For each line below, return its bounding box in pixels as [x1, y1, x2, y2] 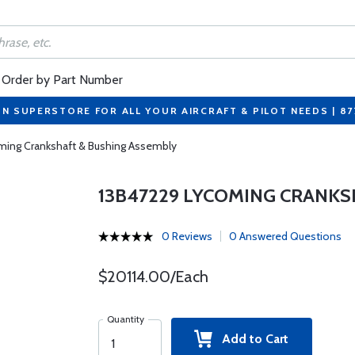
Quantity [106, 313, 144, 325]
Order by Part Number [2, 72, 123, 87]
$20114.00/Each [97, 267, 208, 286]
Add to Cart [212, 331, 289, 346]
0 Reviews [161, 229, 212, 243]
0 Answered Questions [228, 229, 342, 243]
